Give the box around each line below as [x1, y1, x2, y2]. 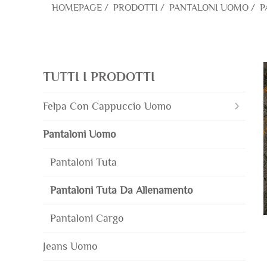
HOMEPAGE [52, 2, 102, 13]
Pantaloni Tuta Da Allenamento [50, 184, 193, 196]
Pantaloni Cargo [50, 212, 124, 224]
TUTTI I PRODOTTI [43, 69, 155, 84]
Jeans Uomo [43, 240, 98, 252]
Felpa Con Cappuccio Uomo [43, 100, 172, 112]
